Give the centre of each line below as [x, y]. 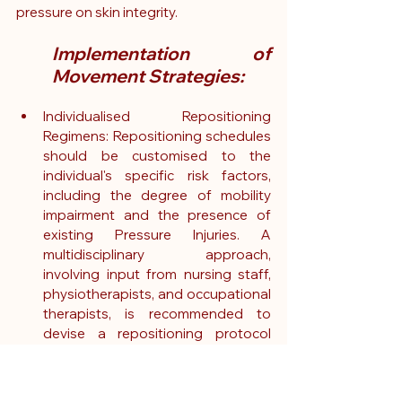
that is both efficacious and [157, 354]
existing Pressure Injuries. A [157, 235]
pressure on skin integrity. [97, 13]
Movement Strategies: [148, 76]
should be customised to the [157, 156]
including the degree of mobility [157, 196]
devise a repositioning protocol [157, 334]
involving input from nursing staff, [157, 275]
